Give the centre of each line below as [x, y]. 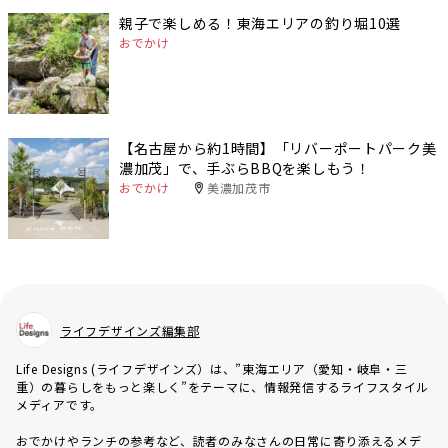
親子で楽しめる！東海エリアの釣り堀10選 [260, 23]
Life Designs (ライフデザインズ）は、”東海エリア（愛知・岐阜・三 [212, 369]
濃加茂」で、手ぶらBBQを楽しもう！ [245, 168]
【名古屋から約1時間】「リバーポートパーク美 [278, 148]
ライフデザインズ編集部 [130, 331]
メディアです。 [59, 405]
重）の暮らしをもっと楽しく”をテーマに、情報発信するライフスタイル [223, 387]
